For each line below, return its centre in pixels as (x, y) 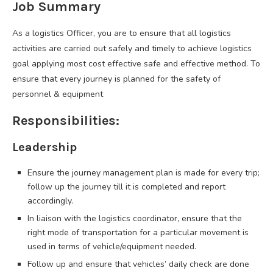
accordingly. (50, 201)
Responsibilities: (66, 121)
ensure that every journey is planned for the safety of (116, 79)
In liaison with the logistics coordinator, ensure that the (135, 219)
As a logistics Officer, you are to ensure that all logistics (122, 34)
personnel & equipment (58, 94)
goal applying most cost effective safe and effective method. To (136, 64)
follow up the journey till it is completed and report (126, 187)
